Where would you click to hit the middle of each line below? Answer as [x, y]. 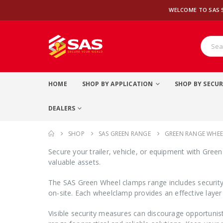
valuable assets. [75, 162]
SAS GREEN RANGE [124, 133]
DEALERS [62, 108]
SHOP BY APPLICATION [117, 84]
